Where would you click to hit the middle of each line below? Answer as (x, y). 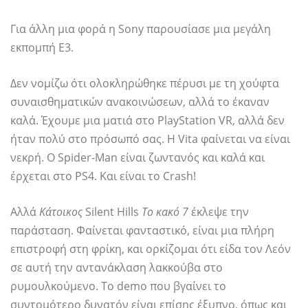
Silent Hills (113, 212)
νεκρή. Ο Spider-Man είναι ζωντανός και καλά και (137, 158)
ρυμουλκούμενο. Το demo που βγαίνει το (118, 286)
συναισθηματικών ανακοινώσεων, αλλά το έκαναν (140, 102)
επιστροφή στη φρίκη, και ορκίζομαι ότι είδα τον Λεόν (151, 249)
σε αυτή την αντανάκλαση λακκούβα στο (117, 268)
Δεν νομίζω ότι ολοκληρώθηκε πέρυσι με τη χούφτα (145, 84)
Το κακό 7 (165, 212)
